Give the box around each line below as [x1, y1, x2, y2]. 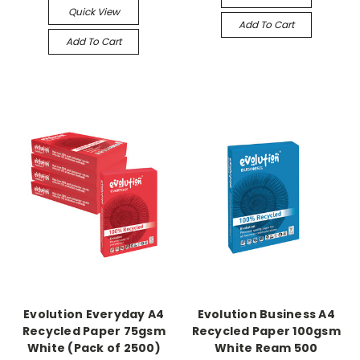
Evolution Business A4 [197, 305, 335, 322]
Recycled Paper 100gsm [191, 322, 341, 339]
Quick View [67, 4, 120, 18]
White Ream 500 [215, 339, 318, 356]
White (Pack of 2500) [27, 339, 161, 356]
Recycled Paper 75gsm [22, 322, 166, 339]
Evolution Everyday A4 [23, 305, 165, 322]
